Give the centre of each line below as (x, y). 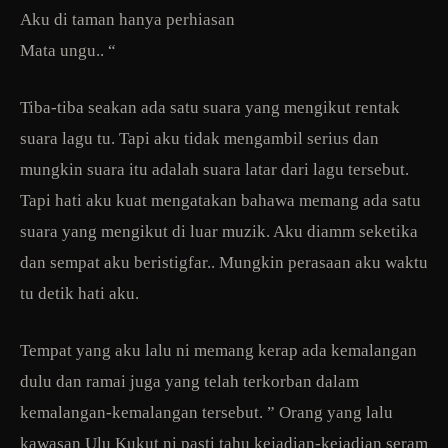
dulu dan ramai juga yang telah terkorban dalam (189, 381)
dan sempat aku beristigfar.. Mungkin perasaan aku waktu (224, 262)
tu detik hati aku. (79, 293)
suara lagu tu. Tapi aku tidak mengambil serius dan (199, 138)
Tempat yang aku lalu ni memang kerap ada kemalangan (218, 350)
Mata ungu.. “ (68, 50)
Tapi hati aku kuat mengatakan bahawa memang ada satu (220, 200)
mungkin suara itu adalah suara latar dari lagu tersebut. (214, 169)
